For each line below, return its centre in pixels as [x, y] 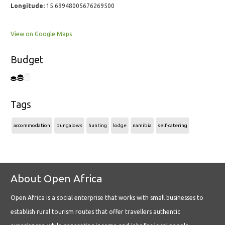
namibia [142, 126]
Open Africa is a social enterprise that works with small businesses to [107, 198]
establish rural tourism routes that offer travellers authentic [95, 212]
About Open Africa [57, 179]
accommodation [32, 126]
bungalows [69, 126]
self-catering [173, 126]
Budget [27, 60]
